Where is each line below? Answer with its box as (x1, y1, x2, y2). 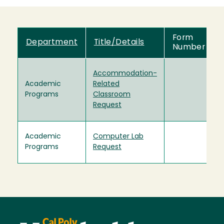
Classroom (93, 91, 130, 99)
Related (93, 80, 119, 88)
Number (172, 43, 205, 52)
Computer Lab (93, 133, 143, 141)
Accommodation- (93, 70, 157, 78)
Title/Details (93, 38, 144, 47)
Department (25, 38, 78, 47)
